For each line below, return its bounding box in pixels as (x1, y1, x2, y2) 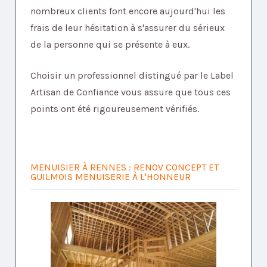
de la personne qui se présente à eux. (30, 39, 190, 51)
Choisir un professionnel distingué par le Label (30, 70, 234, 82)
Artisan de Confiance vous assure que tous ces (30, 86, 231, 98)
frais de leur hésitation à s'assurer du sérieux (30, 22, 225, 34)
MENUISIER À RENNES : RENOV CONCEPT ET (30, 162, 219, 173)
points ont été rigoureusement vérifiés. (30, 103, 199, 115)
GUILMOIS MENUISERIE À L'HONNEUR (30, 171, 191, 183)
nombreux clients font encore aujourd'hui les (30, 5, 225, 17)
